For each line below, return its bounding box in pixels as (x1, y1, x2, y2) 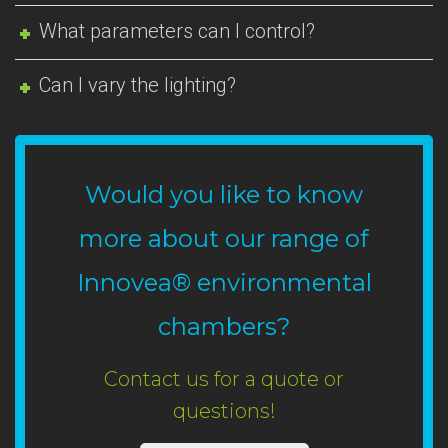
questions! (172, 399, 276, 424)
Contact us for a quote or (104, 367, 344, 392)
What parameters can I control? (39, 18, 316, 43)
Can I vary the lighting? (39, 72, 237, 97)
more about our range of (79, 223, 369, 253)
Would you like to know (85, 179, 363, 209)
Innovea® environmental (76, 267, 372, 297)
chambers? (157, 311, 291, 341)
